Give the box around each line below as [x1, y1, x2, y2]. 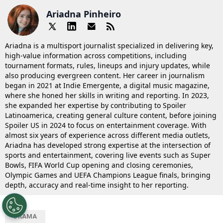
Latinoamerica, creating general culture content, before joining [5, 110, 217, 120]
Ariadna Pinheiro [46, 8, 121, 20]
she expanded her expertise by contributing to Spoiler [5, 100, 186, 110]
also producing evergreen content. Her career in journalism [5, 70, 205, 80]
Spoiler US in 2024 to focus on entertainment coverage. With [5, 120, 207, 130]
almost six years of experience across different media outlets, [5, 130, 210, 140]
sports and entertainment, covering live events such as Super [5, 150, 211, 160]
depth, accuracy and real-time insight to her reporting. [5, 180, 189, 190]
